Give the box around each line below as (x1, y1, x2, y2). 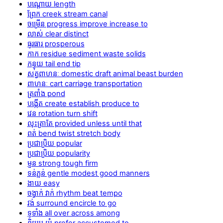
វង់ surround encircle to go (27, 198, 116, 208)
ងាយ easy (27, 178, 60, 188)
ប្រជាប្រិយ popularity (27, 148, 90, 158)
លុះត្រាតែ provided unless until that (27, 118, 142, 128)
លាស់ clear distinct (27, 29, 89, 38)
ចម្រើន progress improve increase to (27, 19, 148, 28)
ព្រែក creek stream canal (27, 9, 108, 18)
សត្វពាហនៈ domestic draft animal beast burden (27, 69, 183, 78)
